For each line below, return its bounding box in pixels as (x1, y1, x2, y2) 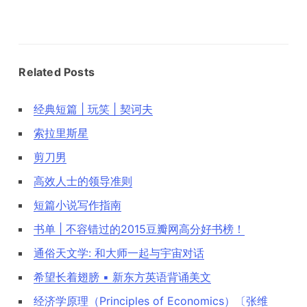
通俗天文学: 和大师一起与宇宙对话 (34, 246, 205, 260)
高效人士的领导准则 (34, 174, 133, 188)
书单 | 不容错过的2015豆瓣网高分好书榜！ (34, 222, 245, 236)
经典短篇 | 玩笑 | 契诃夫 (34, 102, 153, 116)
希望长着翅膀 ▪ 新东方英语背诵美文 (34, 270, 212, 284)
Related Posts (19, 65, 95, 79)
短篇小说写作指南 (34, 198, 122, 212)
